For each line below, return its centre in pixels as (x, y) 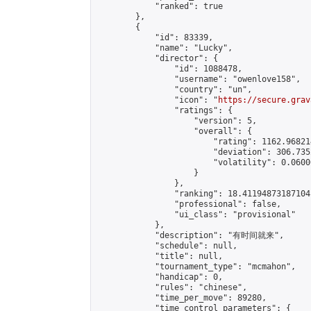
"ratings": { (165, 110)
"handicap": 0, (160, 277)
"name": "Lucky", (165, 48)
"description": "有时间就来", (190, 235)
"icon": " (157, 100)
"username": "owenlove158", (199, 79)
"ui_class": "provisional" (196, 215)
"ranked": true (160, 6)
